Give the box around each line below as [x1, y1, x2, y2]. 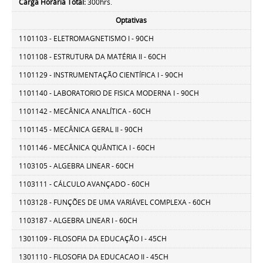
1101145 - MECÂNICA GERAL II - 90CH [19, 124, 143, 135]
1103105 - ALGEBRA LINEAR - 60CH [19, 161, 134, 171]
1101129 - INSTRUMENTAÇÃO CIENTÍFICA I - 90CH [19, 70, 184, 80]
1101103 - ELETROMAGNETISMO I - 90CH [19, 33, 154, 44]
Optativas [116, 15, 147, 26]
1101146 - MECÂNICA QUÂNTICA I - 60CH [19, 143, 156, 153]
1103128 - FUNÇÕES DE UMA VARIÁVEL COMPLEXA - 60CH [19, 197, 211, 208]
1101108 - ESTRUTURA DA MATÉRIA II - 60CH [19, 52, 167, 62]
